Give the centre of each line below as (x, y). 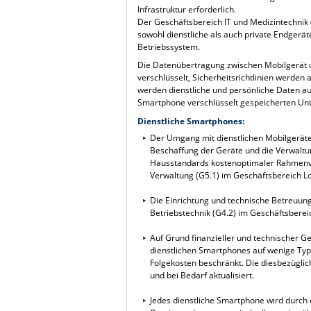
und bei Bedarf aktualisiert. (202, 276)
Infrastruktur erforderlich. (187, 10)
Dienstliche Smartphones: (191, 121)
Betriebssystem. (169, 47)
